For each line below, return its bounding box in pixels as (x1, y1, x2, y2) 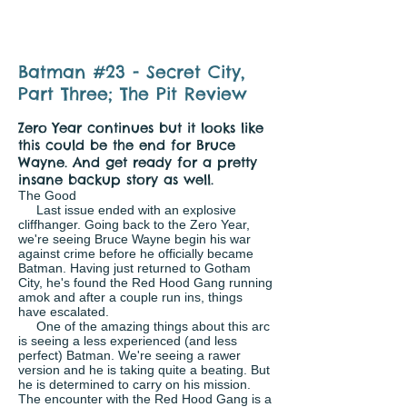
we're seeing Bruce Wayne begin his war (18, 232, 251, 246)
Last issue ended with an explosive (18, 203, 236, 217)
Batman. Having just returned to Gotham (18, 261, 251, 275)
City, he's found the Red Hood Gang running (18, 275, 273, 290)
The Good (18, 188, 76, 203)
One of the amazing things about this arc (18, 319, 270, 333)
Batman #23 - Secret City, (18, 61, 245, 83)
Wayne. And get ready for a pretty (18, 154, 257, 171)
